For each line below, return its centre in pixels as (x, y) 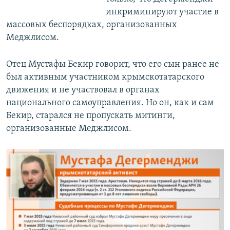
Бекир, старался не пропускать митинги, (91, 116)
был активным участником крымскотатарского (105, 78)
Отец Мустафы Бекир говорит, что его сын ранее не (113, 65)
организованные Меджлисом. (69, 129)
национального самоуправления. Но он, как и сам (110, 103)
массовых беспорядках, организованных (92, 25)
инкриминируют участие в (162, 12)
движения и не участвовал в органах (83, 90)
